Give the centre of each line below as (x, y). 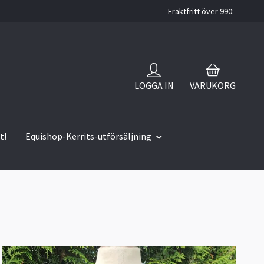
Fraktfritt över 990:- (202, 11)
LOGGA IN (154, 85)
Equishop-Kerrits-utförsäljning (88, 136)
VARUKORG (212, 85)
